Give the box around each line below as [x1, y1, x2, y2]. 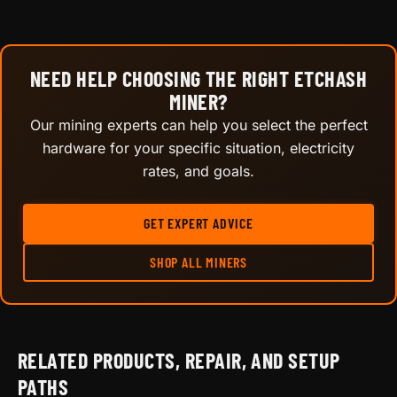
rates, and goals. [143, 161, 254, 180]
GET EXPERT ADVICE [144, 214, 253, 231]
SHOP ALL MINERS [150, 253, 247, 270]
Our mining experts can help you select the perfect [29, 115, 368, 134]
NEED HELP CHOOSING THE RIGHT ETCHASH [29, 65, 368, 91]
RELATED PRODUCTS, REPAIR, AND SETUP [18, 346, 340, 373]
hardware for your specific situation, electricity [43, 138, 354, 157]
